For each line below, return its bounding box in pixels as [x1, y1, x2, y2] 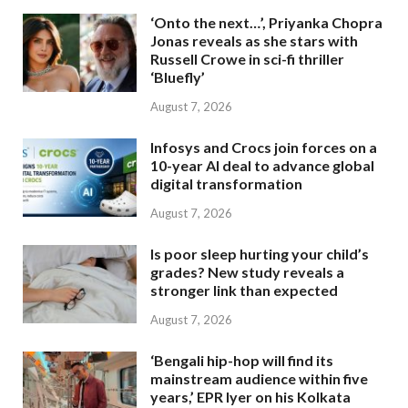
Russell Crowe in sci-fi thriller [150, 50, 344, 68]
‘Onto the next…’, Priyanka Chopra [150, 14, 382, 32]
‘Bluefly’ [150, 68, 205, 87]
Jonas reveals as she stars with [150, 32, 358, 50]
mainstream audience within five [150, 369, 368, 387]
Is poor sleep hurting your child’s [150, 244, 369, 262]
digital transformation [150, 174, 302, 192]
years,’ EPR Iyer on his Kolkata [150, 387, 351, 405]
